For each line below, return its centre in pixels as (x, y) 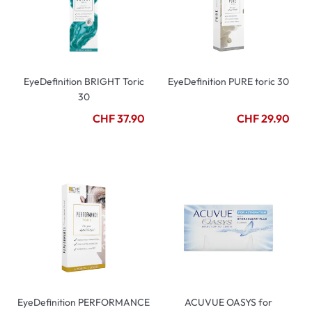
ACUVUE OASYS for (228, 302)
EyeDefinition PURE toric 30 (228, 81)
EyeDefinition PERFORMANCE (84, 302)
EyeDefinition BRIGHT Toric (84, 81)
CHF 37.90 (119, 118)
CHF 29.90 (263, 118)
